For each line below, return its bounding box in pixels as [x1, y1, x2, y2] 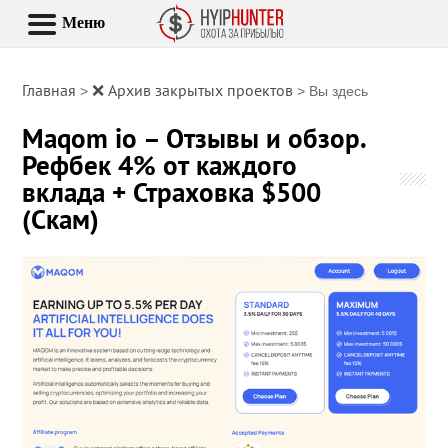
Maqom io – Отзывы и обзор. [22, 121, 368, 155]
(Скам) [22, 202, 100, 236]
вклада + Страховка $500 [22, 175, 322, 209]
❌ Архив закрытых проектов [92, 80, 294, 100]
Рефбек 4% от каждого [22, 148, 298, 182]
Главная [22, 80, 77, 100]
